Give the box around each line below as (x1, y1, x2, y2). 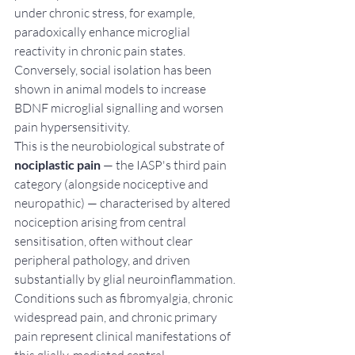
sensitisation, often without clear (14, 232, 195, 249)
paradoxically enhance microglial (14, 23, 193, 40)
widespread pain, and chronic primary (14, 308, 219, 325)
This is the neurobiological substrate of (14, 137, 227, 154)
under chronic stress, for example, (14, 4, 197, 21)
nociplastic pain (14, 156, 101, 172)
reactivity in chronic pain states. (14, 42, 188, 59)
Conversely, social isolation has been (14, 61, 214, 78)
